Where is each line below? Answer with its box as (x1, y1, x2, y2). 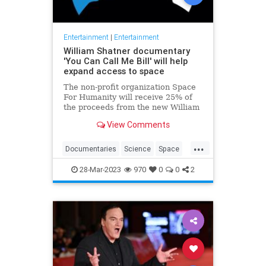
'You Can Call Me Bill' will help (63, 55, 188, 66)
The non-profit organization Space (63, 82, 196, 91)
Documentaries (65, 144, 116, 153)
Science (124, 144, 151, 153)
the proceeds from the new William (63, 102, 199, 112)
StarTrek (65, 163, 94, 172)
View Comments (104, 119, 170, 131)
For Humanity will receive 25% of (63, 92, 192, 102)
